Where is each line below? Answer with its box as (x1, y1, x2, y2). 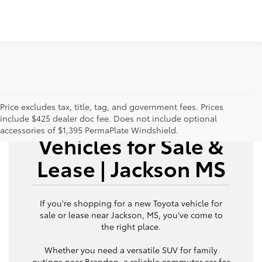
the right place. (101, 220, 161, 233)
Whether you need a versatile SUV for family (44, 244, 218, 256)
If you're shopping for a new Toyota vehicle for (40, 197, 222, 209)
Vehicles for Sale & (39, 130, 223, 160)
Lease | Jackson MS (36, 153, 226, 183)
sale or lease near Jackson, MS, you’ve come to (39, 209, 223, 221)
